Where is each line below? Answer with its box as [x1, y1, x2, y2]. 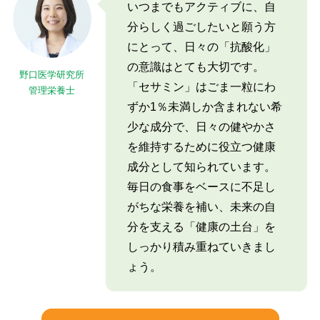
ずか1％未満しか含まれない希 [126, 100, 282, 113]
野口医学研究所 [19, 69, 85, 80]
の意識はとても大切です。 [126, 60, 264, 73]
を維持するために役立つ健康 [126, 140, 276, 153]
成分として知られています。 [126, 160, 276, 173]
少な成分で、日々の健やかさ [126, 120, 276, 133]
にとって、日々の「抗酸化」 [126, 40, 276, 53]
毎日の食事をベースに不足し [126, 180, 276, 193]
